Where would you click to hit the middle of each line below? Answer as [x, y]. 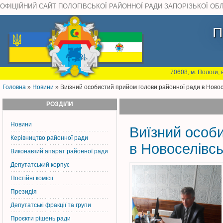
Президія [24, 192]
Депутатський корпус [40, 165]
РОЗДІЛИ [60, 104]
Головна [14, 87]
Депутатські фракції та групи [51, 205]
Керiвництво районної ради [49, 138]
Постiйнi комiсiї [32, 178]
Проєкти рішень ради [41, 219]
